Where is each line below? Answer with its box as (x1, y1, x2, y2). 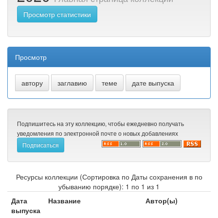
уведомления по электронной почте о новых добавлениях (17, 129, 178, 138)
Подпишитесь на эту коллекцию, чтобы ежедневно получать (17, 119, 184, 128)
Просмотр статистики (23, 9, 91, 19)
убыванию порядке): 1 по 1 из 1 (58, 182, 160, 192)
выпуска (11, 205, 40, 216)
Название (48, 196, 81, 206)
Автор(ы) (145, 196, 178, 206)
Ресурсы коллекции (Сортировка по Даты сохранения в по (16, 172, 202, 182)
